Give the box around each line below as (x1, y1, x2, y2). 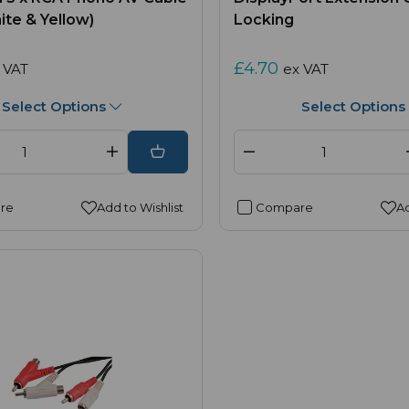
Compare (253, 200, 313, 215)
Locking (234, 11, 294, 29)
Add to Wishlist (97, 200, 184, 215)
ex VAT (283, 60, 329, 79)
